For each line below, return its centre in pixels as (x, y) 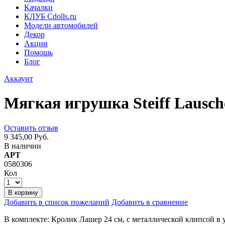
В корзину (23, 192)
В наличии (23, 146)
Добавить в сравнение (150, 202)
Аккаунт (19, 79)
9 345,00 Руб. (26, 137)
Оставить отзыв (31, 128)
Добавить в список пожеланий (57, 202)
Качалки (38, 7)
